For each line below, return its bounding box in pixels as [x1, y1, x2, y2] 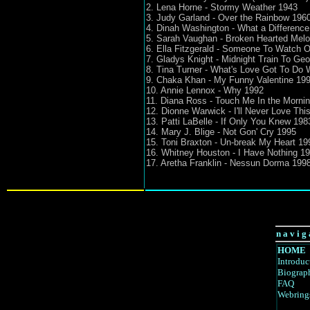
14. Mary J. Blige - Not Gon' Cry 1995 [145, 127, 296, 137]
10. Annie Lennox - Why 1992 [145, 85, 264, 95]
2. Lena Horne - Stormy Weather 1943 [145, 2, 298, 12]
